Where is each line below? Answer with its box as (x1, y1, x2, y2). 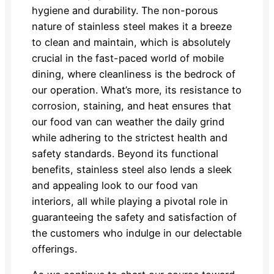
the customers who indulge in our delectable (31, 226, 242, 239)
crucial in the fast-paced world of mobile (31, 51, 224, 64)
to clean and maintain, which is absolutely (31, 35, 231, 48)
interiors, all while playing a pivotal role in (31, 194, 228, 207)
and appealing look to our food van (31, 179, 198, 191)
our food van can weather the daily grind (31, 115, 224, 128)
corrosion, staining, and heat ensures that (31, 99, 231, 112)
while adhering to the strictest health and (31, 131, 228, 144)
